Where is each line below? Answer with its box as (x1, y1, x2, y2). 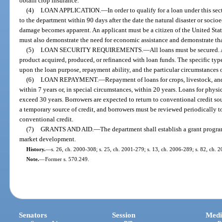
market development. (19, 135, 76, 143)
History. (26, 146, 46, 152)
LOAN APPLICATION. (40, 6, 101, 14)
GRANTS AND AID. (40, 125, 94, 133)
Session (112, 211, 136, 220)
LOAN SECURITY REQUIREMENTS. (40, 46, 143, 54)
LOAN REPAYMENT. (40, 75, 99, 83)
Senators (19, 211, 48, 220)
